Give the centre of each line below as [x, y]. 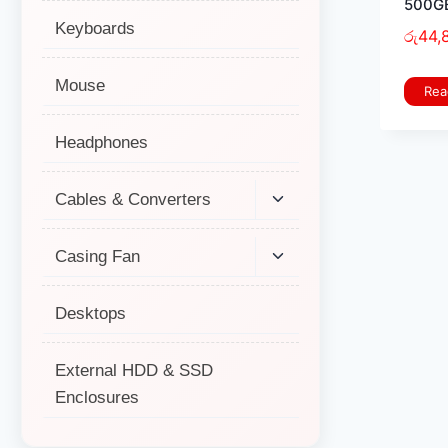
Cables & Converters [132, 199]
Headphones [101, 142]
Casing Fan [97, 256]
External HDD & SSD [133, 370]
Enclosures [96, 397]
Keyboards [94, 28]
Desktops [90, 313]
